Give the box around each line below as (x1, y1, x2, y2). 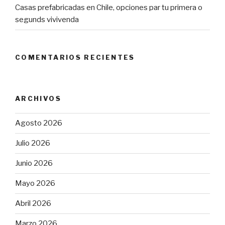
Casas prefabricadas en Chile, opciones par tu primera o (15, 3, 202, 13)
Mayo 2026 (15, 179, 55, 188)
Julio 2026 (15, 139, 50, 148)
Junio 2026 (15, 159, 53, 168)
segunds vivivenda (15, 15, 79, 25)
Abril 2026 (15, 199, 51, 208)
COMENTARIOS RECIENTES (15, 53, 135, 61)
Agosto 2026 (15, 119, 62, 128)
